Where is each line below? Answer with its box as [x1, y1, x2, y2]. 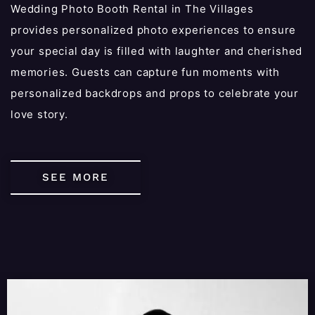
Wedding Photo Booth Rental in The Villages [11, 1, 254, 15]
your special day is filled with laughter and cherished [11, 44, 303, 58]
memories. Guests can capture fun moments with [11, 65, 280, 79]
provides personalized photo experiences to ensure [11, 22, 297, 37]
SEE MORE [42, 170, 109, 184]
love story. [11, 107, 68, 121]
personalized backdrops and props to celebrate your [11, 86, 299, 100]
